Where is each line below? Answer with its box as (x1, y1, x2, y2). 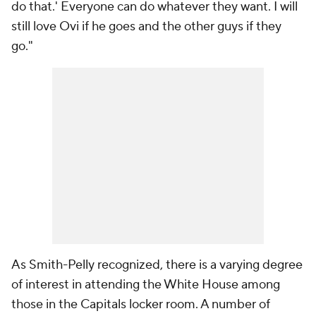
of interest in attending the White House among (11, 276, 280, 293)
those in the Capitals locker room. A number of (11, 296, 270, 312)
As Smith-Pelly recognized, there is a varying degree (11, 257, 303, 273)
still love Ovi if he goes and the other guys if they (11, 18, 281, 35)
